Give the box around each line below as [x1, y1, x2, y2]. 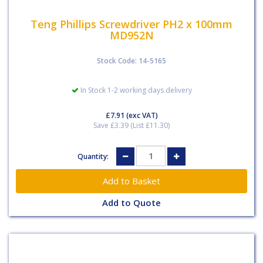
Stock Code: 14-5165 [97, 55, 166, 66]
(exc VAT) [124, 110, 158, 120]
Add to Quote [102, 196, 161, 208]
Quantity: [77, 151, 110, 161]
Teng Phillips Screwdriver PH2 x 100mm [31, 17, 232, 31]
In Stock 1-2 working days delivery [78, 85, 192, 95]
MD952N [109, 28, 154, 42]
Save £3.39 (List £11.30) [93, 120, 170, 130]
